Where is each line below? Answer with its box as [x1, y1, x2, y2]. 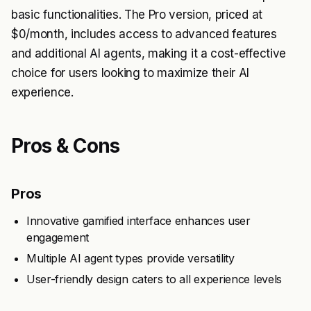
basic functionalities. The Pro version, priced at [11, 8, 262, 22]
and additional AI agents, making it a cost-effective [11, 47, 286, 60]
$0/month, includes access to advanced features [11, 27, 277, 41]
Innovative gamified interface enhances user [26, 214, 251, 228]
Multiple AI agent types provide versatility [26, 251, 235, 265]
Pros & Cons [11, 134, 120, 158]
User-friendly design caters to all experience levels [26, 272, 282, 286]
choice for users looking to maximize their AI [11, 66, 250, 80]
